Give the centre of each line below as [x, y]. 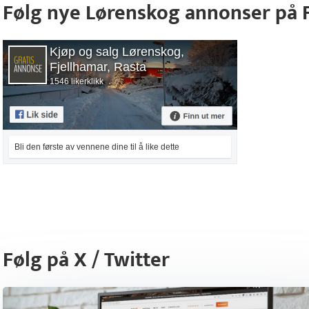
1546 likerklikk [77, 81]
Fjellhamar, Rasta [98, 67]
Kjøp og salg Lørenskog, [117, 52]
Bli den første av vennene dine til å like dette [97, 147]
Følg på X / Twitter [86, 260]
